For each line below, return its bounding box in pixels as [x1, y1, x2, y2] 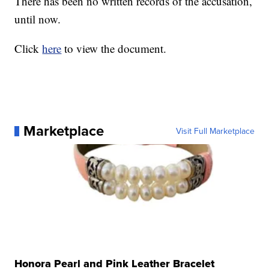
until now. [14, 11, 61, 27]
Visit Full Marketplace [175, 125, 255, 138]
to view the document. [61, 41, 167, 56]
